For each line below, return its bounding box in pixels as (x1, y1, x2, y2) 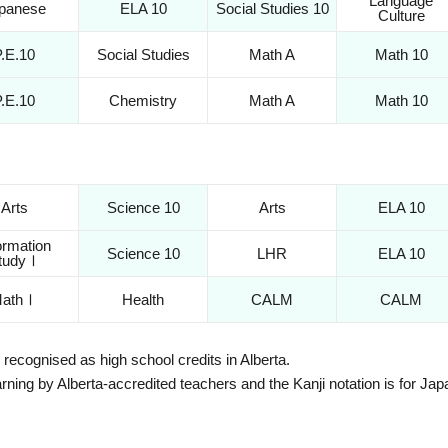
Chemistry (109, 91, 178, 109)
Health (122, 290, 165, 308)
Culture (377, 6, 425, 24)
